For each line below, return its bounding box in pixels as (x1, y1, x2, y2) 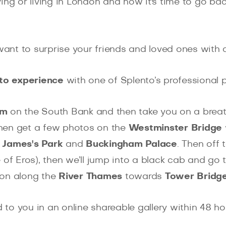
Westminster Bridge (128, 124, 222, 133)
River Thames (59, 172, 122, 182)
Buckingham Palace (86, 140, 177, 149)
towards (122, 172, 165, 182)
